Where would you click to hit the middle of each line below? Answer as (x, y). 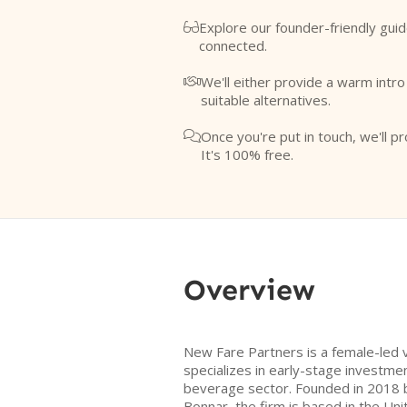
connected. (233, 45)
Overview (249, 290)
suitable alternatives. (266, 100)
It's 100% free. (247, 154)
